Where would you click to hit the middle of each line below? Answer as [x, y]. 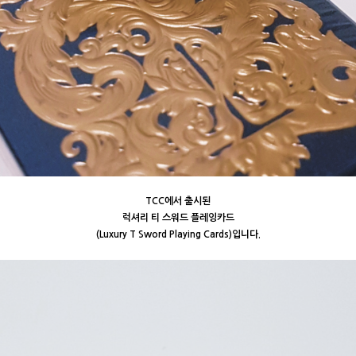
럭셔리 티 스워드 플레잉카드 [178, 218]
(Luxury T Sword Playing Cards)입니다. [178, 234]
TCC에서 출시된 [178, 201]
